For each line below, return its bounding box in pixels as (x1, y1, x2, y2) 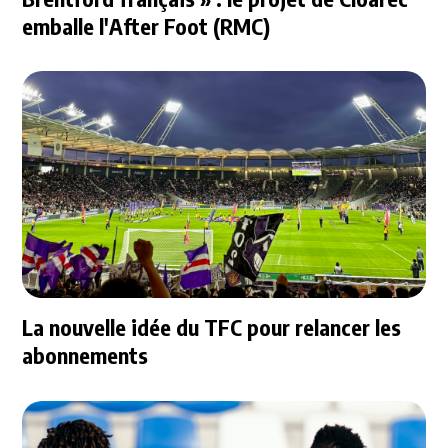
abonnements (22, 340, 149, 369)
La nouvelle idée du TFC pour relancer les (22, 312, 402, 341)
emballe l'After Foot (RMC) (22, 11, 271, 40)
